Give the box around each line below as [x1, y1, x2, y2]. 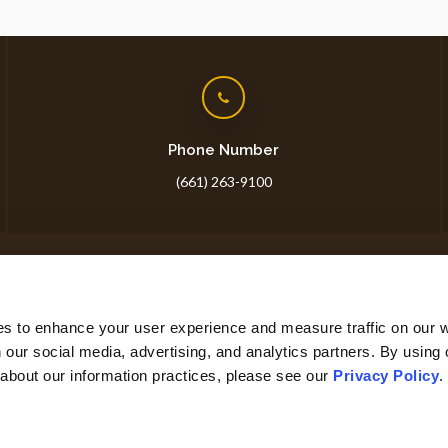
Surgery [215, 301, 274, 320]
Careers [341, 301, 402, 320]
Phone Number [168, 140, 280, 159]
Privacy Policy [333, 367, 440, 385]
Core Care [118, 301, 196, 320]
